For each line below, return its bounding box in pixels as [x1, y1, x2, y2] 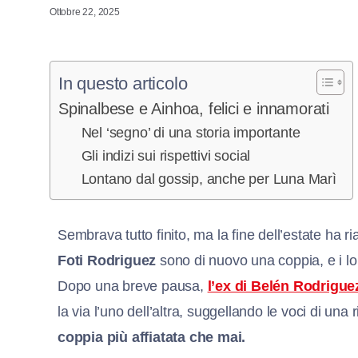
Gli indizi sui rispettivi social [81, 147, 251, 164]
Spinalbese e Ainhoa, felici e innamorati [58, 99, 329, 117]
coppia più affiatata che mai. [58, 328, 246, 345]
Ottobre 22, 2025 [50, 6, 120, 18]
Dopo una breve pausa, [58, 277, 208, 294]
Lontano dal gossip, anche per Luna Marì [81, 170, 336, 187]
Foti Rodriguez [58, 252, 157, 268]
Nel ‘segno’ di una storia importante [81, 124, 300, 141]
